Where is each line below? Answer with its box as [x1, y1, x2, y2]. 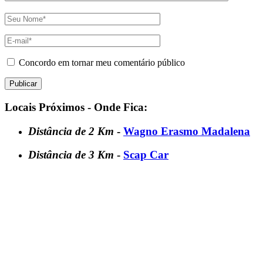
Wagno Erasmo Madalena [123, 124, 250, 137]
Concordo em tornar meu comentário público [19, 58, 185, 68]
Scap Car [123, 149, 168, 161]
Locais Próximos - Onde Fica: [5, 100, 147, 113]
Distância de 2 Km [28, 124, 117, 137]
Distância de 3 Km [28, 149, 117, 161]
